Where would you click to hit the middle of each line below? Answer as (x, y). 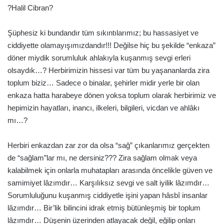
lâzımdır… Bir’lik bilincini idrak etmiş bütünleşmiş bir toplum (104, 207)
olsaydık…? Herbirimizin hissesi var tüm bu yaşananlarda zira (108, 70)
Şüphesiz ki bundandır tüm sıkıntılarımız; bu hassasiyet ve (103, 32)
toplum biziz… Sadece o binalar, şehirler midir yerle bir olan (103, 82)
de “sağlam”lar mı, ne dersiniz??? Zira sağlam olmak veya (102, 157)
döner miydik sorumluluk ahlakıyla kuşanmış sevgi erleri (99, 57)
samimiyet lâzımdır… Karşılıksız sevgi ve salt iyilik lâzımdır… (108, 182)
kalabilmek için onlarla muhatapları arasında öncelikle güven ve (110, 170)
